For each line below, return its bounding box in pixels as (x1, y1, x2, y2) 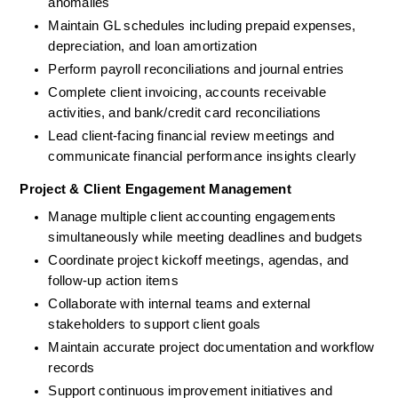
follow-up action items (48, 274, 179, 289)
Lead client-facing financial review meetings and (48, 129, 335, 144)
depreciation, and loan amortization (48, 39, 258, 54)
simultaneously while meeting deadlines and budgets (48, 230, 362, 245)
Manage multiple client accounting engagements (48, 210, 337, 225)
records (48, 361, 95, 376)
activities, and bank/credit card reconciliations (48, 106, 322, 121)
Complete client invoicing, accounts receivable (48, 85, 326, 100)
